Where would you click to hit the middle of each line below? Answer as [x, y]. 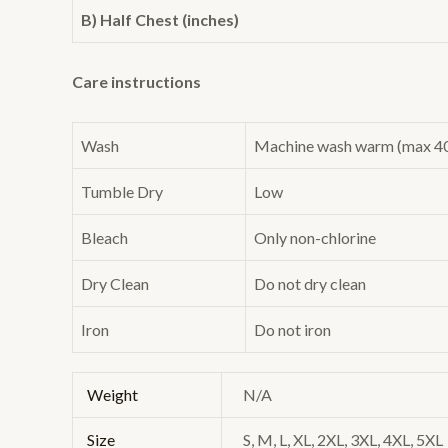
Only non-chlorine [315, 237]
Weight [113, 394]
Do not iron [292, 329]
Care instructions [136, 82]
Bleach [104, 237]
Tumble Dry [122, 191]
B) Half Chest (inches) [160, 20]
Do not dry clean [310, 283]
